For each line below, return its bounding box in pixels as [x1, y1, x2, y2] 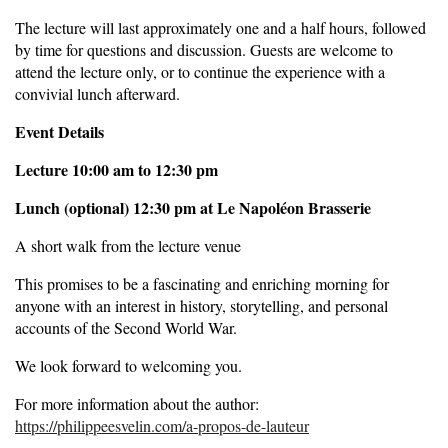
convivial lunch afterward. [15, 82, 180, 104]
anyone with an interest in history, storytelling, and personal [15, 294, 388, 316]
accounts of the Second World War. [15, 316, 237, 338]
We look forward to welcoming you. [15, 354, 242, 376]
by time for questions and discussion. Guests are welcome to [15, 38, 393, 60]
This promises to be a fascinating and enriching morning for [15, 272, 389, 294]
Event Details [15, 119, 104, 143]
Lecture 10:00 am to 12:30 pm [15, 157, 218, 181]
